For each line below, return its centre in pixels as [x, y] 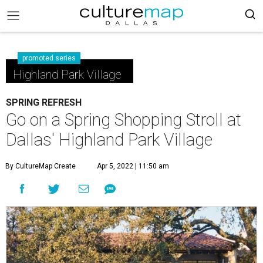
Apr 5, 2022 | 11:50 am [133, 166]
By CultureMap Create [41, 166]
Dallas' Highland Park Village [109, 140]
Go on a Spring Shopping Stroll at [124, 120]
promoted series [49, 58]
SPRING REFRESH [44, 102]
